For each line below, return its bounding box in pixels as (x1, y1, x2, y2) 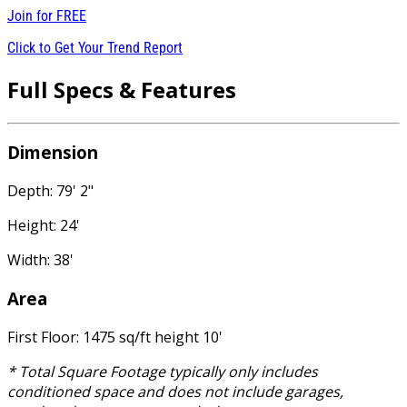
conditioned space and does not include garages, (7, 381, 343, 402)
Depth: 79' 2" (7, 181, 94, 202)
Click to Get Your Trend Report (7, 38, 183, 56)
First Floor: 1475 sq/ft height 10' (7, 326, 223, 347)
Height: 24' (7, 215, 80, 236)
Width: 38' (7, 250, 74, 271)
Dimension (7, 141, 98, 164)
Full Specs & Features (7, 74, 236, 104)
